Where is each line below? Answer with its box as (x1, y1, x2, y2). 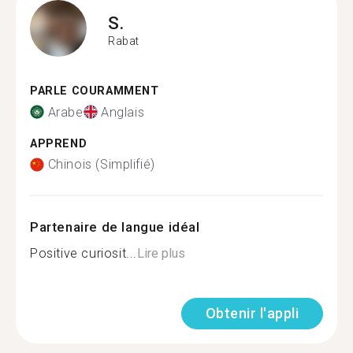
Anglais (101, 104, 145, 120)
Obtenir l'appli (205, 305, 299, 321)
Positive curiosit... (30, 246, 137, 261)
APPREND (30, 136, 87, 150)
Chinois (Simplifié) (47, 157, 155, 172)
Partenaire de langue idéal (30, 219, 200, 235)
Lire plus (137, 246, 185, 261)
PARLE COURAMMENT (30, 84, 159, 98)
